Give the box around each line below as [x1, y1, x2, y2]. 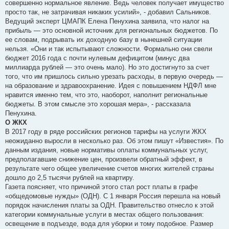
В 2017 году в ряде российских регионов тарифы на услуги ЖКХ [5, 128, 207, 136]
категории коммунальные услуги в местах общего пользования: [5, 211, 204, 219]
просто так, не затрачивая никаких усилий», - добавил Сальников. [5, 8, 211, 16]
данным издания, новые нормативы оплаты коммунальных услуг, [5, 146, 208, 154]
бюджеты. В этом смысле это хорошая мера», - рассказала [5, 100, 191, 108]
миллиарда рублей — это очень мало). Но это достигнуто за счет [5, 63, 210, 72]
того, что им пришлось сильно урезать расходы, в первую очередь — [5, 73, 223, 81]
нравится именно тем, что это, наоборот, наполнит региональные [5, 91, 208, 99]
